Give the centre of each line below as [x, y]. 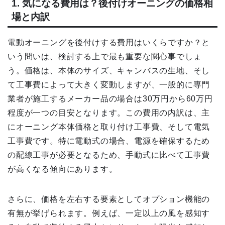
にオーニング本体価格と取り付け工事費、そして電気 [109, 127]
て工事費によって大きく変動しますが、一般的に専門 [109, 84]
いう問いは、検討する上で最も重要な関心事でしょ [105, 56]
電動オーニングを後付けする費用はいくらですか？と [109, 42]
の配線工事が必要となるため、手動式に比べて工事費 [109, 155]
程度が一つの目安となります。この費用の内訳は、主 [109, 113]
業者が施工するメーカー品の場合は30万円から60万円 [110, 98]
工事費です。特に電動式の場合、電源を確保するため [109, 141]
